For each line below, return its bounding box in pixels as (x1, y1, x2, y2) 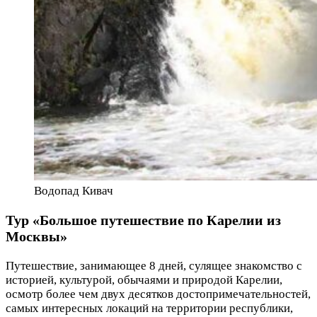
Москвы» (6, 229, 67, 245)
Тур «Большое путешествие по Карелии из (6, 212, 281, 229)
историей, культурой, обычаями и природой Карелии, (6, 273, 282, 287)
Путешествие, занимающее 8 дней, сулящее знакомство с (6, 259, 302, 272)
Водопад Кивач (34, 184, 113, 198)
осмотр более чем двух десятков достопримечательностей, (6, 287, 311, 301)
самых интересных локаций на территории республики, (6, 301, 293, 315)
